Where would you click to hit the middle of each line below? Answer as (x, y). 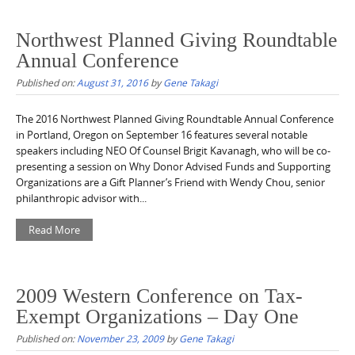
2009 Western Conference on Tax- (159, 296)
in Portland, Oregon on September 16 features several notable (162, 135)
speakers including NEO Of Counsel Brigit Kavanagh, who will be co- (173, 151)
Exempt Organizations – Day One (157, 316)
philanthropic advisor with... (81, 198)
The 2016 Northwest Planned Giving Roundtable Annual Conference (175, 119)
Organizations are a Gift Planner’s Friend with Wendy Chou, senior (170, 183)
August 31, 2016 (113, 83)
